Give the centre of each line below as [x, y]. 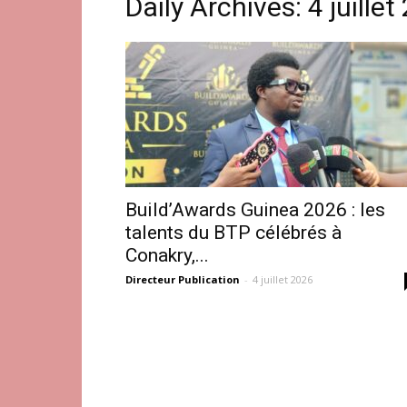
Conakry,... [167, 255]
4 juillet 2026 [283, 279]
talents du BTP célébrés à [233, 232]
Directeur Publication [183, 279]
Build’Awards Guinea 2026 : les [255, 209]
